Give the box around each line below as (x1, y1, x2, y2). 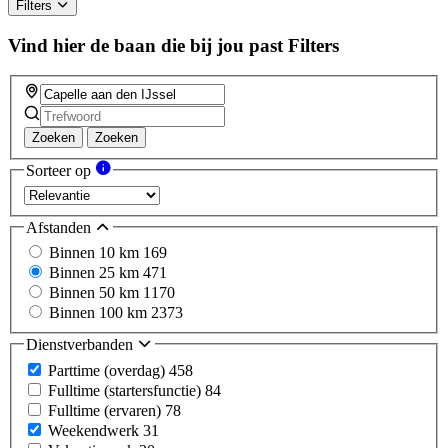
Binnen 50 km (49, 284, 143, 302)
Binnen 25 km (49, 264, 143, 282)
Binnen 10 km (49, 244, 143, 262)
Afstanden (26, 218, 95, 236)
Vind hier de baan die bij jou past (8, 34, 283, 56)
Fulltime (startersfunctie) (48, 381, 205, 399)
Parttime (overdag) (48, 361, 169, 379)
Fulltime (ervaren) (48, 401, 165, 419)
